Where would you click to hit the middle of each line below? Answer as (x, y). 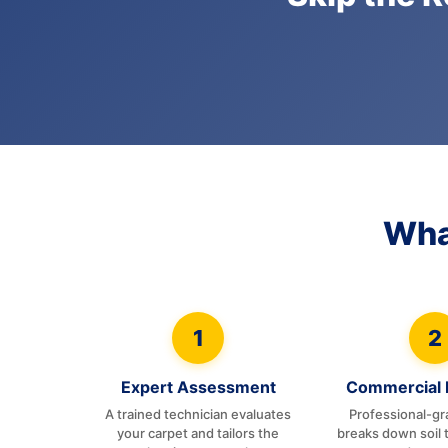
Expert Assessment (198, 387)
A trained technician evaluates (198, 414)
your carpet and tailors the (198, 433)
